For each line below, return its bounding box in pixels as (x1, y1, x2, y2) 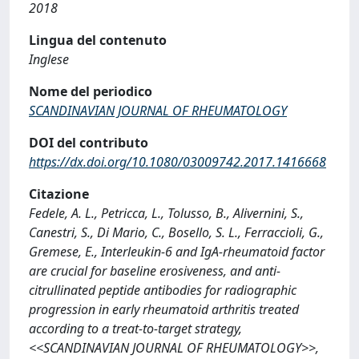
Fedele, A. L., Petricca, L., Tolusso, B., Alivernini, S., (29, 204, 304, 222)
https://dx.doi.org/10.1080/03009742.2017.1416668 (29, 153, 326, 171)
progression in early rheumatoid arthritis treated (29, 301, 299, 318)
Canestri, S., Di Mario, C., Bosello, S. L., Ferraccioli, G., (29, 224, 324, 241)
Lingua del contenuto (29, 31, 167, 49)
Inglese (29, 50, 69, 68)
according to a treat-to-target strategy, (29, 320, 242, 337)
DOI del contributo (29, 134, 148, 151)
